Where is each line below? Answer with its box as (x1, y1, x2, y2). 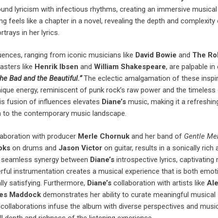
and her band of (129, 131, 184, 141)
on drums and (12, 143, 58, 152)
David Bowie (135, 51, 177, 60)
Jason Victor (58, 143, 104, 152)
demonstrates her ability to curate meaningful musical (43, 190, 216, 199)
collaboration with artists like (113, 178, 207, 187)
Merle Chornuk (76, 131, 129, 141)
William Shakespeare (94, 62, 166, 72)
